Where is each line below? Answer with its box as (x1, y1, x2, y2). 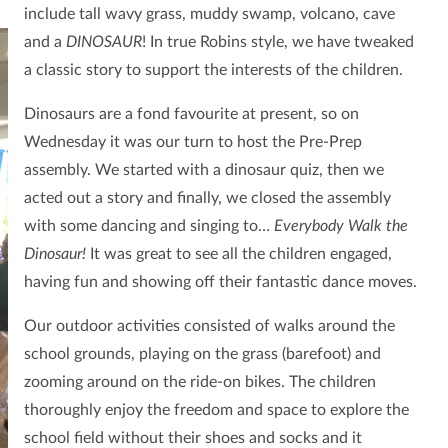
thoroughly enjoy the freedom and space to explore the (23, 402, 409, 419)
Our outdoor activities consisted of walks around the (23, 318, 395, 335)
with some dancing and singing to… (23, 218, 274, 235)
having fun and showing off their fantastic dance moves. (23, 274, 421, 291)
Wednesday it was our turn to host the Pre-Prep (23, 134, 362, 151)
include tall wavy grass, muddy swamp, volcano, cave (23, 6, 395, 23)
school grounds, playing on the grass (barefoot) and (23, 346, 381, 363)
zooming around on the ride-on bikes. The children (23, 374, 376, 391)
